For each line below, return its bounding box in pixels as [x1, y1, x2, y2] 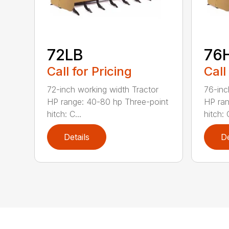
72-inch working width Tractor [47, 84, 159, 95]
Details [64, 131, 90, 142]
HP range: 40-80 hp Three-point [47, 96, 169, 107]
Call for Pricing [47, 63, 132, 79]
